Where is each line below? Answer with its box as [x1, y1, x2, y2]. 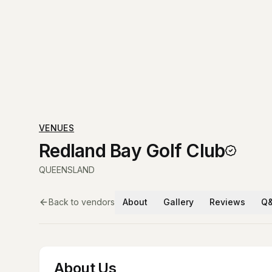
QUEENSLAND [39, 165, 95, 175]
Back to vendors [49, 197, 115, 207]
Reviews [209, 197, 245, 207]
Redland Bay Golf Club [39, 140, 225, 161]
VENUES [39, 123, 75, 133]
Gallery [163, 197, 194, 207]
